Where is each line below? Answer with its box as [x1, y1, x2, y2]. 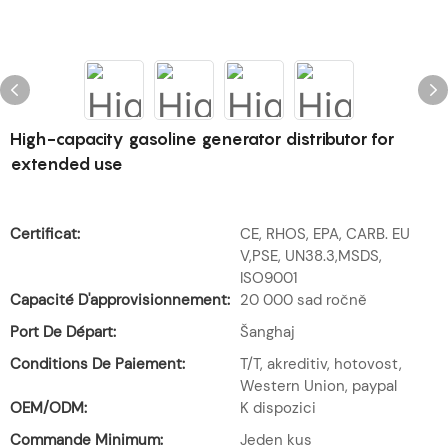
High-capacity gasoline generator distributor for [10, 129, 394, 149]
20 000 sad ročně [240, 290, 367, 310]
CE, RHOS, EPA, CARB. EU [240, 224, 410, 244]
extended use [10, 154, 123, 174]
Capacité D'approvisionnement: [10, 290, 230, 310]
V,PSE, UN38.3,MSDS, [240, 246, 382, 266]
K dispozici [240, 398, 316, 418]
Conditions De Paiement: [10, 354, 185, 374]
